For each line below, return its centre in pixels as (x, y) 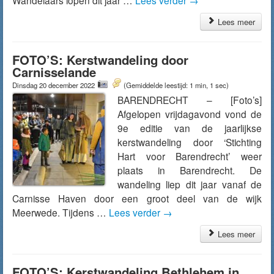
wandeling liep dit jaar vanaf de (190, 184)
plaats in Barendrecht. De (190, 170)
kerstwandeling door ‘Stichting (190, 142)
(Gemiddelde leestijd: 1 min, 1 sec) (176, 85)
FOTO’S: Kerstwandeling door (100, 60)
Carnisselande (54, 72)
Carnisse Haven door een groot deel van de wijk (137, 198)
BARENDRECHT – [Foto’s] (190, 100)
